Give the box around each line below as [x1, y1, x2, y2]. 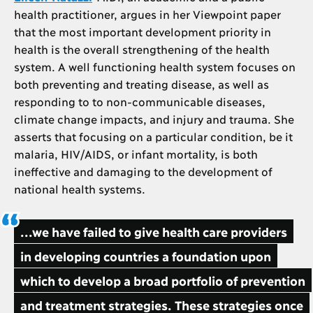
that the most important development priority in [14, 24, 270, 38]
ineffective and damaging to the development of [14, 163, 272, 177]
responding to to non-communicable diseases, [14, 94, 265, 108]
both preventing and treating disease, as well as [14, 76, 268, 90]
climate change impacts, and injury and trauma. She [14, 111, 293, 125]
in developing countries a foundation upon [20, 247, 271, 263]
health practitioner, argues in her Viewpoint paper [14, 6, 280, 20]
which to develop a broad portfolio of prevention [20, 272, 305, 288]
